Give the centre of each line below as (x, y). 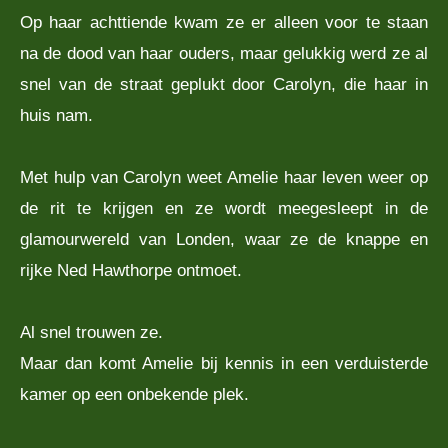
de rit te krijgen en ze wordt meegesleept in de (224, 207)
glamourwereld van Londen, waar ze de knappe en (224, 238)
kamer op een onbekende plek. (134, 393)
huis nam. (56, 114)
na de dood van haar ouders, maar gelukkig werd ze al (224, 52)
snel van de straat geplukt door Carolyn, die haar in (224, 83)
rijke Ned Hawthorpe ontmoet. (131, 269)
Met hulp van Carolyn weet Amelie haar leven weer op (224, 176)
